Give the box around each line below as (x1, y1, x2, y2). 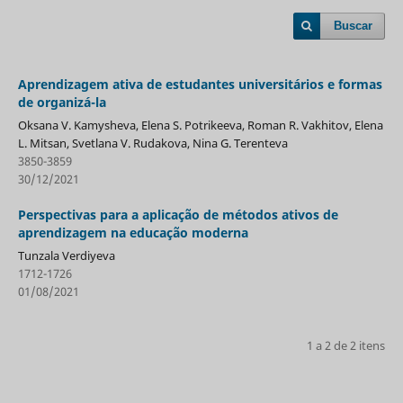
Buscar (334, 19, 373, 32)
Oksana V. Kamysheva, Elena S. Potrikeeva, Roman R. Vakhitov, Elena (17, 116, 383, 133)
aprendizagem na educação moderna (17, 223, 248, 241)
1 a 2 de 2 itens (307, 336, 386, 354)
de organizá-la (17, 93, 106, 111)
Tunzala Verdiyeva (17, 246, 115, 264)
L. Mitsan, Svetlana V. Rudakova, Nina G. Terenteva (17, 134, 288, 151)
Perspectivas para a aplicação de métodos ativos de (17, 205, 338, 223)
